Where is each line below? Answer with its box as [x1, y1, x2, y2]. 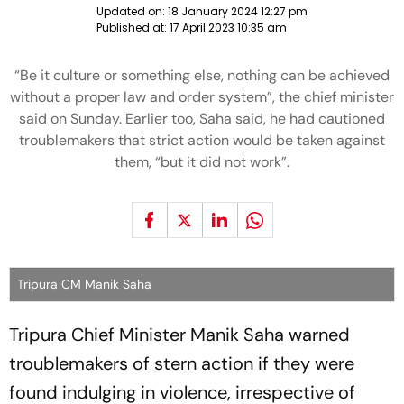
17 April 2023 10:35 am [170, 20, 287, 35]
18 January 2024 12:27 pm [168, 4, 308, 19]
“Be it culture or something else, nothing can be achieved [14, 66, 390, 85]
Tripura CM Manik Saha [17, 276, 151, 292]
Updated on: [96, 4, 168, 19]
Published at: [96, 20, 170, 35]
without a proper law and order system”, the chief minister [10, 87, 394, 106]
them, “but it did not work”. [115, 152, 289, 171]
